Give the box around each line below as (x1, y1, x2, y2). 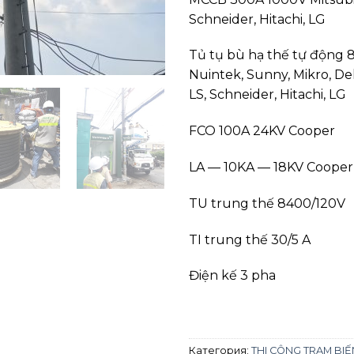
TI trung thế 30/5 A (189, 232, 311, 247)
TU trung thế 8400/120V (189, 195, 345, 211)
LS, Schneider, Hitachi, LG (189, 87, 346, 103)
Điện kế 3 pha (189, 268, 276, 284)
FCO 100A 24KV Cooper (189, 123, 335, 139)
